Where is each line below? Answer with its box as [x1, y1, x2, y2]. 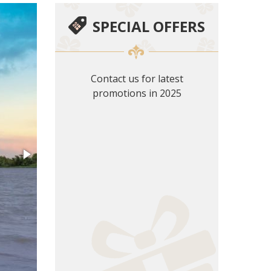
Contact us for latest [90, 71, 183, 85]
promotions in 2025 [92, 86, 181, 100]
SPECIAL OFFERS [93, 16, 205, 36]
